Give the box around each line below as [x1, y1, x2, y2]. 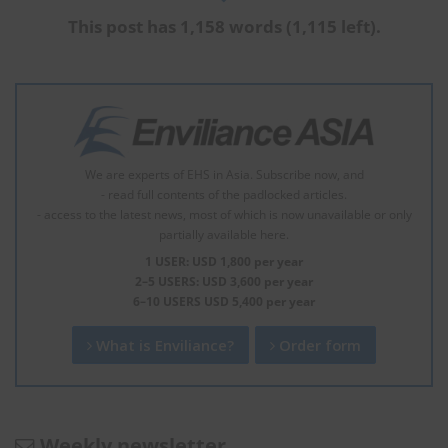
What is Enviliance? [92, 334, 234, 355]
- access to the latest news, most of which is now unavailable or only [36, 205, 412, 223]
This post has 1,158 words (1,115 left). [67, 15, 381, 38]
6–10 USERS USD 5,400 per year [133, 292, 315, 310]
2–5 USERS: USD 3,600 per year [135, 272, 313, 290]
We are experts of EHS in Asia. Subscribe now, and [84, 165, 364, 183]
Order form [275, 334, 361, 355]
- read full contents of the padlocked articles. [101, 185, 347, 203]
